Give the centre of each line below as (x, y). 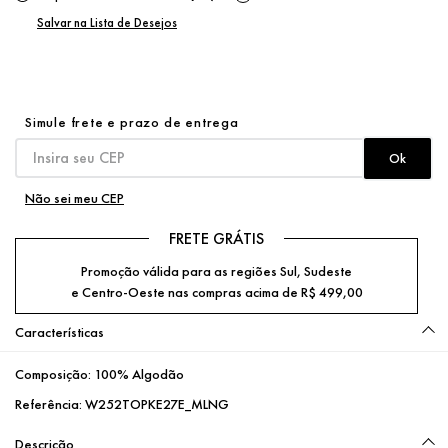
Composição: (54, 373)
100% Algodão (139, 373)
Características (59, 331)
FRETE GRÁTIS (217, 238)
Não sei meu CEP (74, 197)
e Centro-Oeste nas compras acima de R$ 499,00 (216, 291)
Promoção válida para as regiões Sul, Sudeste (217, 270)
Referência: (50, 403)
